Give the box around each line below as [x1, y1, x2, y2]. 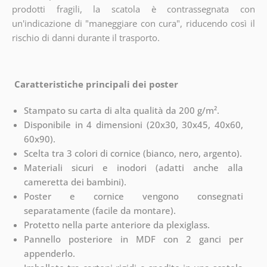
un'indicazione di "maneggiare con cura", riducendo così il [11, 17, 256, 29]
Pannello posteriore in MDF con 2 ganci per [23, 232, 244, 245]
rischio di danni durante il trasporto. [11, 31, 160, 44]
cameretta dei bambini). [23, 175, 126, 188]
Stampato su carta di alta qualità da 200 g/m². [23, 104, 219, 116]
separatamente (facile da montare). [23, 204, 176, 216]
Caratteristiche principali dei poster [14, 77, 178, 90]
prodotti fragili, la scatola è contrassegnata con [11, 2, 256, 15]
